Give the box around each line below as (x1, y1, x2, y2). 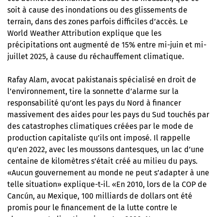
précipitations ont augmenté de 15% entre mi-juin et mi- (7, 40, 206, 50)
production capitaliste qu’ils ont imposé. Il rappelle (7, 133, 190, 143)
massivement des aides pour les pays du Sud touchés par (7, 110, 209, 120)
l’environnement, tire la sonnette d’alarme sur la (7, 87, 179, 96)
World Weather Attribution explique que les (7, 29, 161, 38)
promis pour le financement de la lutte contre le (7, 203, 177, 213)
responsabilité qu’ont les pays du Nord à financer (7, 98, 181, 108)
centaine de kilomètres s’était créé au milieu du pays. (7, 156, 198, 166)
